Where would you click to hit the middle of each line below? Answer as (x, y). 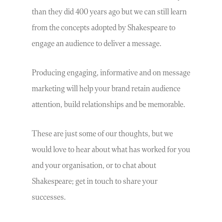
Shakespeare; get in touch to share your (95, 182)
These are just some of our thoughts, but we (102, 134)
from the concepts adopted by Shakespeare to (104, 28)
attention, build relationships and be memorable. (109, 105)
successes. (49, 197)
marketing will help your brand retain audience (106, 89)
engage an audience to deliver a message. (97, 44)
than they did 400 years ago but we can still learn (109, 12)
